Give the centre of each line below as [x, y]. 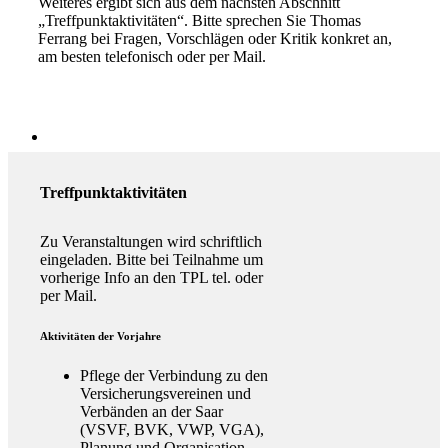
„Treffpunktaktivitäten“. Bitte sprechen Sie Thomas [199, 20]
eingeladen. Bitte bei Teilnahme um [151, 259]
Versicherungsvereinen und [165, 393]
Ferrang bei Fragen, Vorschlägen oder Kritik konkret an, [215, 38]
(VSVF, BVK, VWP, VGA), [172, 429]
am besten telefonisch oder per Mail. [152, 56]
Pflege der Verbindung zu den [174, 375]
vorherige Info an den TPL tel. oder [151, 277]
